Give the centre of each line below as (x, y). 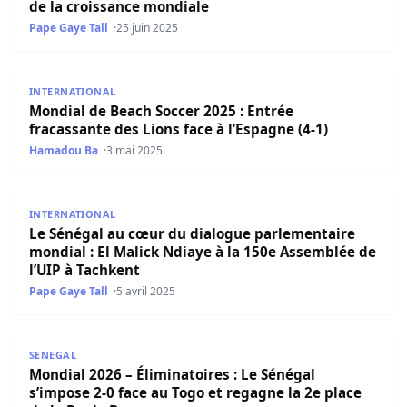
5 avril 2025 (146, 292)
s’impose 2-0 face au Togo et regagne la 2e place (195, 393)
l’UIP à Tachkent (84, 270)
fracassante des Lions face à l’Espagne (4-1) (179, 129)
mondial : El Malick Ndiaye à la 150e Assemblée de (203, 252)
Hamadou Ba (64, 151)
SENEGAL (53, 355)
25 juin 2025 (148, 27)
